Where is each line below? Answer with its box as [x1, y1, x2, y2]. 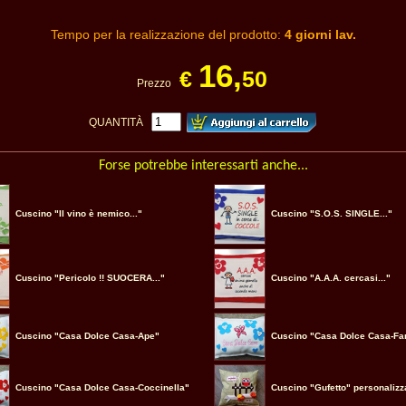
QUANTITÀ [89, 116, 151, 129]
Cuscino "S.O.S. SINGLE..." [271, 208, 392, 218]
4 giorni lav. [284, 27, 356, 42]
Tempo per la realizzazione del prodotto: [50, 27, 285, 42]
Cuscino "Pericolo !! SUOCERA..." [15, 273, 165, 283]
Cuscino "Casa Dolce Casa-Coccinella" [15, 382, 189, 392]
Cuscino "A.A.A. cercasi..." [271, 273, 391, 283]
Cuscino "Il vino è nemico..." [15, 208, 142, 218]
